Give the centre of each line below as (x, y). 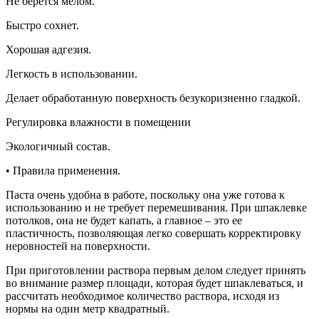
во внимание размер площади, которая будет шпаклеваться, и (155, 283)
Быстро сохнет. (42, 26)
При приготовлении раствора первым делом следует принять (156, 271)
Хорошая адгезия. (48, 50)
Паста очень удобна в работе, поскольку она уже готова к (145, 195)
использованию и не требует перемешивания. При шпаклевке (156, 208)
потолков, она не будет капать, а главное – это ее (124, 221)
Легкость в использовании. (72, 74)
